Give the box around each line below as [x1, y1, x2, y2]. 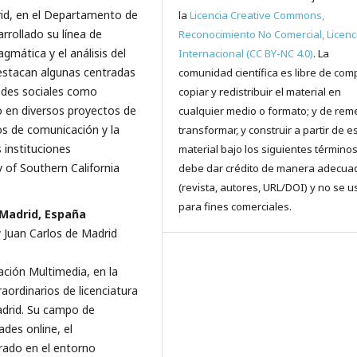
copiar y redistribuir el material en [178, 84, 342, 100]
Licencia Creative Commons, [190, 8, 325, 23]
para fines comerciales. [178, 199, 292, 214]
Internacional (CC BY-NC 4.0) [178, 46, 314, 61]
